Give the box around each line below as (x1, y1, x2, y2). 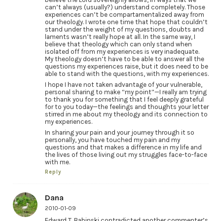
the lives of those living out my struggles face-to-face (44, 150, 207, 158)
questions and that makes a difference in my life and (44, 143, 202, 151)
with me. (44, 158, 70, 166)
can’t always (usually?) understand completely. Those (44, 3, 205, 11)
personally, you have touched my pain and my (44, 136, 180, 144)
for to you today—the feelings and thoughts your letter (44, 103, 209, 110)
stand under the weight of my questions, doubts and (44, 25, 204, 33)
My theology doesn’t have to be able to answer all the (44, 55, 204, 63)
